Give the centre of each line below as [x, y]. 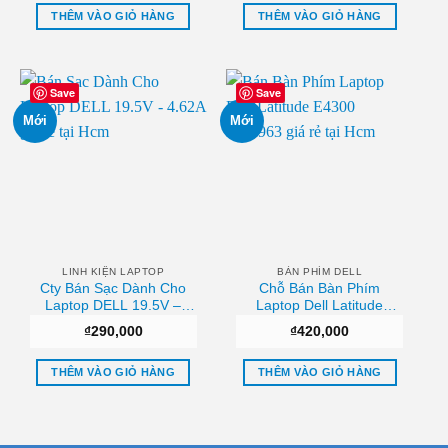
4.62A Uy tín [113, 322]
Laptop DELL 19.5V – [113, 305]
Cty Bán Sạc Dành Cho [113, 288]
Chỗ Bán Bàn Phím [320, 288]
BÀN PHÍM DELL [320, 272]
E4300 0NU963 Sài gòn [320, 322]
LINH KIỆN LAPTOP [113, 272]
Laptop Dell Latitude [320, 305]
